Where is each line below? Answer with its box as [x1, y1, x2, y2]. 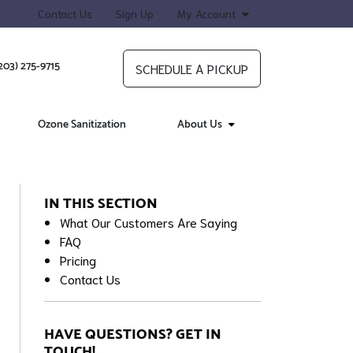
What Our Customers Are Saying [60, 214, 238, 230]
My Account [177, 6, 236, 20]
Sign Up [116, 6, 154, 20]
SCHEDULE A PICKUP [136, 60, 248, 77]
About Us [177, 116, 223, 134]
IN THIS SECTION [44, 192, 158, 215]
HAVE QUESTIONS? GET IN [44, 323, 222, 346]
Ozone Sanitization [37, 116, 126, 134]
